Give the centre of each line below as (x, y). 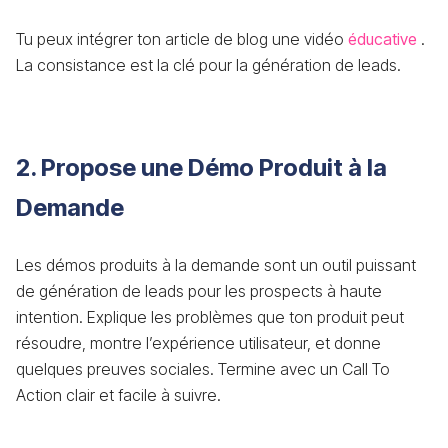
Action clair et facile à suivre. (118, 395)
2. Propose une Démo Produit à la (201, 167)
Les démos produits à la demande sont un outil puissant (216, 265)
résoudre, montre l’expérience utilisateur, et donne (198, 343)
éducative (382, 39)
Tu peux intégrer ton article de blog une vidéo (180, 39)
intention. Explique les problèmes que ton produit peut (210, 317)
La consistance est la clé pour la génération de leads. (210, 65)
